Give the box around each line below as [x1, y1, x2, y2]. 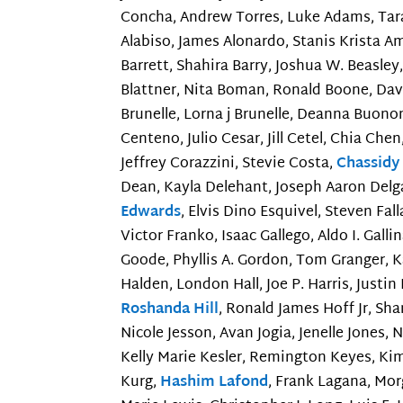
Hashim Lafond [160, 370, 269, 397]
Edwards [121, 200, 182, 227]
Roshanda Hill [121, 297, 219, 324]
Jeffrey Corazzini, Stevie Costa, [121, 151, 337, 178]
